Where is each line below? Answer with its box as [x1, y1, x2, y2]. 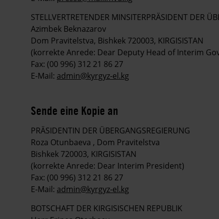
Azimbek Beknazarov [31, 23, 106, 35]
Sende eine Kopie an [31, 103, 118, 118]
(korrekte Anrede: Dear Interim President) [31, 160, 184, 172]
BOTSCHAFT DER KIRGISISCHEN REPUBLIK [31, 203, 182, 214]
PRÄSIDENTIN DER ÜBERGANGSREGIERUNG [31, 125, 190, 136]
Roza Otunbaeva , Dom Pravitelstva [31, 137, 160, 148]
